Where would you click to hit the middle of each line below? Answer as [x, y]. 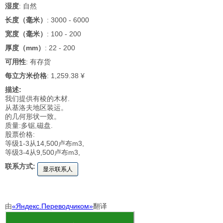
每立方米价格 [26, 76]
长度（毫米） [26, 20]
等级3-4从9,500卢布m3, [43, 152]
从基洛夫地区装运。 [36, 108]
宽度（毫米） [26, 34]
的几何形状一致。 [33, 116]
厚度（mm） [25, 48]
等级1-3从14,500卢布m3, [45, 143]
